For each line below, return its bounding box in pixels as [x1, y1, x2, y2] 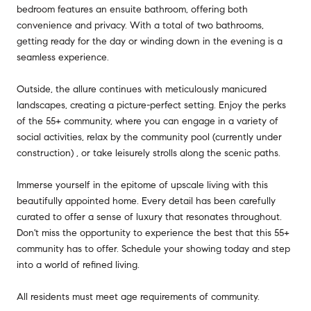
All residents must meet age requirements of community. [17, 290, 260, 303]
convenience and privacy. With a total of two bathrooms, [17, 19, 264, 31]
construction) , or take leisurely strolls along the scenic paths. [17, 146, 280, 159]
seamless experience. [17, 51, 109, 63]
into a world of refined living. [17, 258, 140, 271]
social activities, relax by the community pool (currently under [17, 131, 282, 143]
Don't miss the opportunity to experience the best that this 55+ [17, 226, 289, 239]
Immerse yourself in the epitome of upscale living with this [17, 178, 268, 191]
